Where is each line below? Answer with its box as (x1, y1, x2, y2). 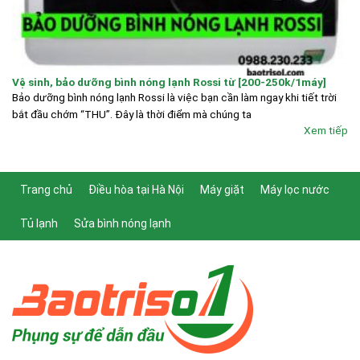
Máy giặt (200, 183, 244, 197)
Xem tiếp (304, 124, 348, 137)
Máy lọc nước (260, 183, 329, 197)
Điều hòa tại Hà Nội (88, 183, 184, 197)
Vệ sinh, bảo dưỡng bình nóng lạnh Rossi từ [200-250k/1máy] (12, 75, 326, 88)
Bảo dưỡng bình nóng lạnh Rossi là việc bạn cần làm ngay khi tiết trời (12, 90, 337, 104)
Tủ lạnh (20, 217, 58, 231)
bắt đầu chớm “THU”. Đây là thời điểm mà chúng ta (12, 107, 252, 121)
